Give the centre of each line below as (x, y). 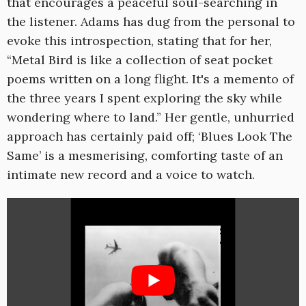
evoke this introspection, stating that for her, (139, 41)
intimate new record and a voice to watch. (131, 175)
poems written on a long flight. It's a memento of (150, 79)
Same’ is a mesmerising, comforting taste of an (145, 156)
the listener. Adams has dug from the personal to (151, 22)
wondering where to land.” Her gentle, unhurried (151, 117)
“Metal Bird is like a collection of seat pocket (140, 60)
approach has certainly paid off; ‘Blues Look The (150, 137)
